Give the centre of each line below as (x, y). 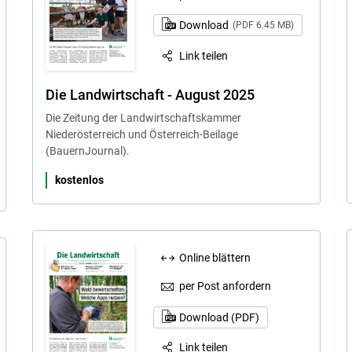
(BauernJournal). (87, 150)
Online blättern (215, 257)
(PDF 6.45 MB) (263, 26)
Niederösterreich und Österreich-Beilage (141, 134)
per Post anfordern (225, 286)
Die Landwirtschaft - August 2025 (150, 94)
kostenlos (79, 180)
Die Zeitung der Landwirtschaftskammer (143, 117)
